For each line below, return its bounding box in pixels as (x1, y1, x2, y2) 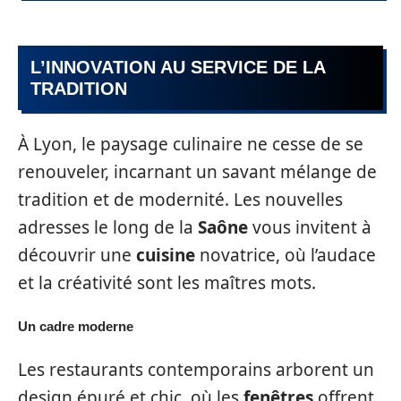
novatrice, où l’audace (195, 243, 376, 267)
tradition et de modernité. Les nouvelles (18, 187, 343, 211)
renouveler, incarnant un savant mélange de (18, 159, 377, 183)
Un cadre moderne (18, 319, 133, 335)
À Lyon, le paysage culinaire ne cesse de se (18, 132, 363, 156)
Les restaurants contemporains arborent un (18, 357, 374, 381)
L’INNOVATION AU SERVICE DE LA (30, 57, 326, 78)
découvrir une (18, 243, 136, 267)
